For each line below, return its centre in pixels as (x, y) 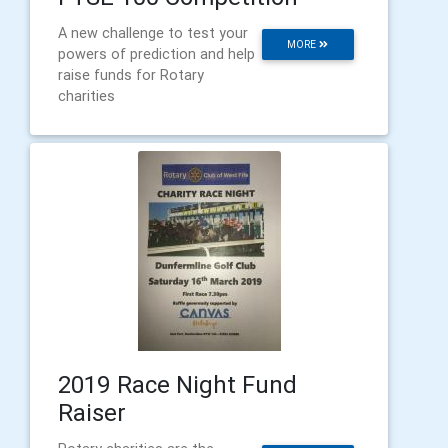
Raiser (92, 412)
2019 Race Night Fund (177, 384)
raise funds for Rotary (131, 74)
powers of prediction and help (156, 53)
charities (86, 95)
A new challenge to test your (153, 32)
